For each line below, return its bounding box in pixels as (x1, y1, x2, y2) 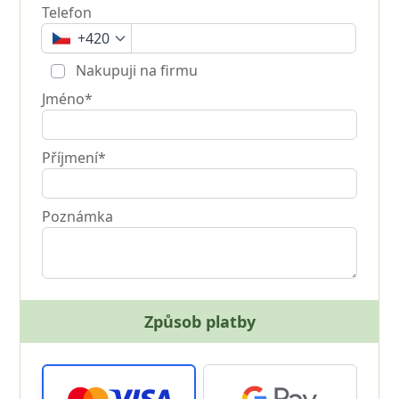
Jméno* (42, 89, 94, 109)
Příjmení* (42, 148, 107, 167)
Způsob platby (143, 311, 256, 332)
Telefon (42, 3, 93, 22)
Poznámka (42, 207, 114, 226)
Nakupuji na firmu (72, 61, 199, 80)
